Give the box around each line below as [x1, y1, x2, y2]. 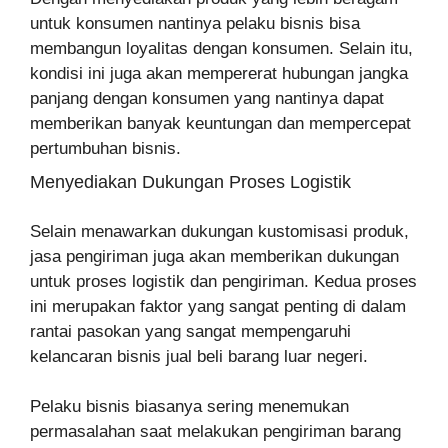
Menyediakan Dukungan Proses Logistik [30, 171, 351, 192]
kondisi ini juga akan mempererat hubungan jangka [30, 63, 408, 83]
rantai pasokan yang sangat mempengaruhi [30, 321, 351, 341]
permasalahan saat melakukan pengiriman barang [30, 421, 401, 441]
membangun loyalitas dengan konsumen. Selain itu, [30, 38, 413, 58]
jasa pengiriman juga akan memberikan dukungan [30, 246, 399, 266]
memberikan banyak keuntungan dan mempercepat [30, 113, 411, 133]
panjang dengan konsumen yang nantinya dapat [30, 88, 384, 108]
